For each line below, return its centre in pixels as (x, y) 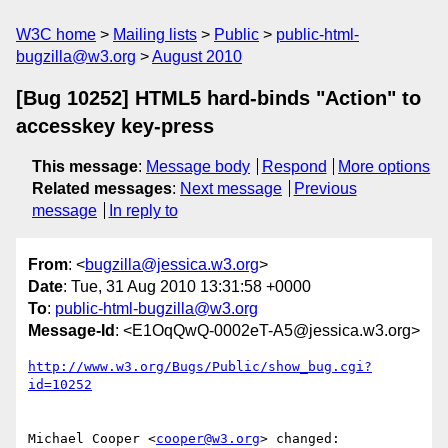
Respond (294, 166)
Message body (198, 166)
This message (85, 166)
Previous (325, 188)
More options (384, 166)
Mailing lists (155, 34)
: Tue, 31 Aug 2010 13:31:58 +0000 (187, 287)
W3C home (56, 34)
